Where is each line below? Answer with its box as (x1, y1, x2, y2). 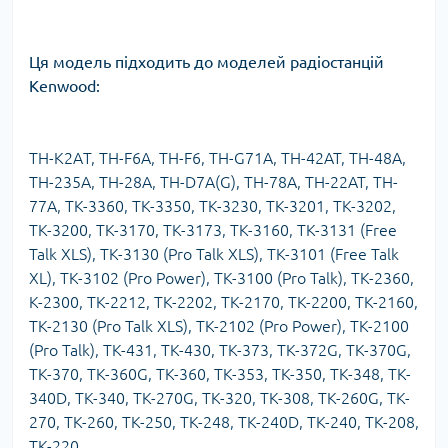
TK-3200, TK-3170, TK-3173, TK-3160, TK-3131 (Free (29, 221, 397, 240)
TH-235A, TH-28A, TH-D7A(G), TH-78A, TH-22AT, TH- (29, 173, 398, 192)
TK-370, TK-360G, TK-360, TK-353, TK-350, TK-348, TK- (29, 365, 411, 384)
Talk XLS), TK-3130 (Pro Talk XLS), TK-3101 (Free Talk (29, 245, 399, 264)
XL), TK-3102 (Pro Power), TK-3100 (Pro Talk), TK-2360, (29, 269, 414, 288)
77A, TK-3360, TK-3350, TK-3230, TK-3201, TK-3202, (29, 197, 396, 216)
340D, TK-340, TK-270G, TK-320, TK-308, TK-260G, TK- (29, 389, 410, 408)
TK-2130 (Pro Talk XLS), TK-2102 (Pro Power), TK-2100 (29, 317, 409, 336)
